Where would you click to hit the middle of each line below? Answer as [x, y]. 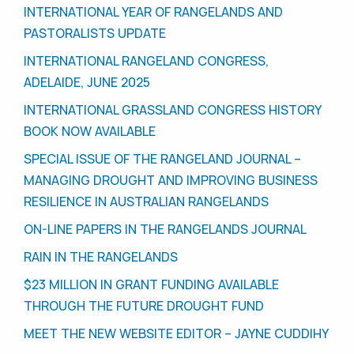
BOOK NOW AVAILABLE [90, 132]
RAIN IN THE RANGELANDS [101, 257]
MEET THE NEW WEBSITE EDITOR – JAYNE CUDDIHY [176, 334]
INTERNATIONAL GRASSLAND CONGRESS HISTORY [172, 110]
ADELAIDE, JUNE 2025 [87, 83]
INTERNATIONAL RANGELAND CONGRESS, [146, 61]
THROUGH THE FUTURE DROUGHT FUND [144, 306]
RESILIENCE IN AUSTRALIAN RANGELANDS [146, 202]
